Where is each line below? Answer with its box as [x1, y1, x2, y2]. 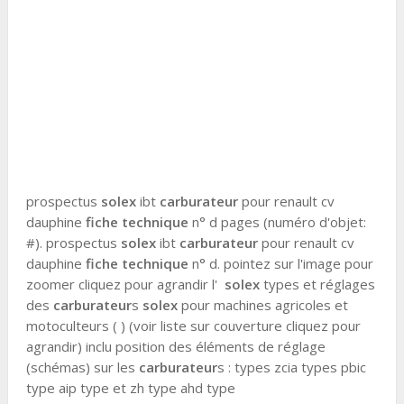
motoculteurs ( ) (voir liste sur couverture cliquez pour [25, 316, 361, 335]
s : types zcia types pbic [216, 357, 366, 376]
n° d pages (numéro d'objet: [188, 212, 366, 231]
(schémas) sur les [25, 357, 139, 376]
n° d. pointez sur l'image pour [188, 253, 373, 272]
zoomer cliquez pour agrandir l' [25, 274, 225, 293]
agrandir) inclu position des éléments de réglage [25, 336, 326, 355]
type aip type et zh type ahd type [25, 378, 239, 397]
